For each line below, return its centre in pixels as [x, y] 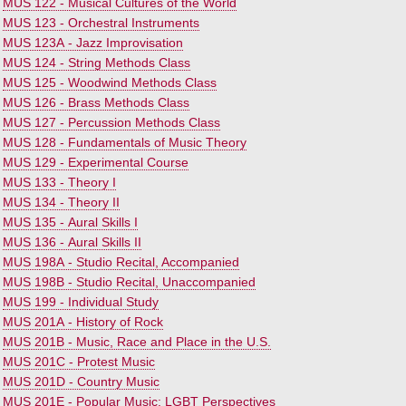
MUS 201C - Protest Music [79, 362]
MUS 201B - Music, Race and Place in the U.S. [137, 342]
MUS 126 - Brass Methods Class [96, 102]
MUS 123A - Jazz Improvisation [93, 43]
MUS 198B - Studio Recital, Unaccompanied [129, 282]
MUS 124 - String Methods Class [97, 63]
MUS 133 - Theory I [59, 182]
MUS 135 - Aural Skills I [70, 222]
